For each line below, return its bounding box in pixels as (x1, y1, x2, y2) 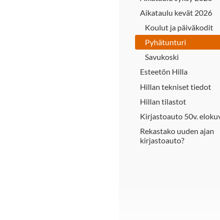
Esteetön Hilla (140, 67, 188, 77)
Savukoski (145, 52, 179, 62)
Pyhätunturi (145, 37, 186, 47)
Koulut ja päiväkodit (145, 22, 213, 32)
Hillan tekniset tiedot (140, 82, 211, 91)
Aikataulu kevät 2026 (140, 7, 212, 17)
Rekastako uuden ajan (140, 126, 214, 136)
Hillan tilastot (140, 96, 186, 106)
